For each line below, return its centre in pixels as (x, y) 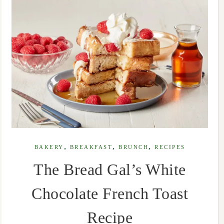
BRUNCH (134, 147)
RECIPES (170, 147)
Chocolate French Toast (110, 193)
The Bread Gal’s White (110, 169)
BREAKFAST (91, 147)
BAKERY (49, 147)
